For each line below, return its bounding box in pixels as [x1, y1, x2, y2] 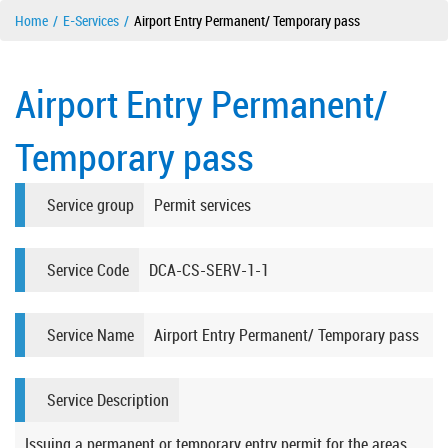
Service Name [47, 324, 134, 347]
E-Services [63, 11, 119, 31]
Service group [47, 194, 134, 217]
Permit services [154, 194, 251, 217]
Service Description [47, 389, 169, 412]
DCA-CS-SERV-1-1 [149, 259, 269, 282]
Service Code [47, 259, 129, 282]
